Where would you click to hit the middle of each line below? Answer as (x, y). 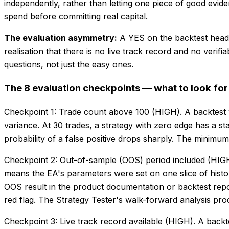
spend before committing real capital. (76, 16)
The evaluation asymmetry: (61, 38)
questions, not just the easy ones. (69, 64)
